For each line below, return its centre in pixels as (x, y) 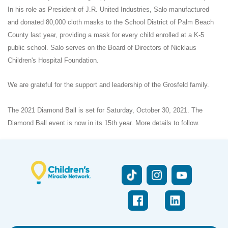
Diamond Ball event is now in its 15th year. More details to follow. (104, 123)
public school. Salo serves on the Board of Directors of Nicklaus (102, 48)
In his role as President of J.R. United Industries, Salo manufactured (108, 10)
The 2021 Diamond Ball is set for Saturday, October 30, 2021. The (105, 110)
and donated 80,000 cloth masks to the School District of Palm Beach (111, 22)
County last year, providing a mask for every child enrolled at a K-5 (106, 35)
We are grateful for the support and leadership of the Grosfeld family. (108, 85)
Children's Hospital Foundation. (53, 61)
